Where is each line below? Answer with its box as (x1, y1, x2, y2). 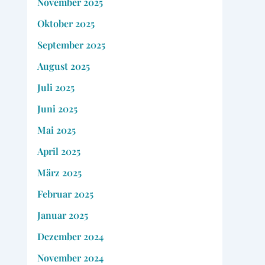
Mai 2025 (37, 123, 76, 136)
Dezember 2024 (37, 230, 104, 243)
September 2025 (37, 38, 105, 51)
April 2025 (37, 144, 80, 157)
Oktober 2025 (37, 17, 95, 30)
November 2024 (37, 251, 104, 264)
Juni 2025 (37, 102, 77, 115)
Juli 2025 (37, 80, 75, 93)
